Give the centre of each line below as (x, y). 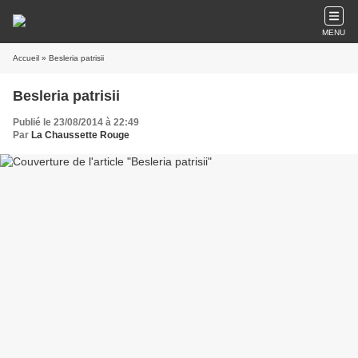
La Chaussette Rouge (80, 135)
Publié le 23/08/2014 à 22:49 (76, 122)
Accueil (26, 58)
